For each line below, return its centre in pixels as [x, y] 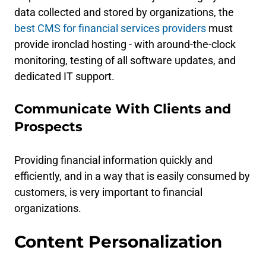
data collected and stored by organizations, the [124, 12]
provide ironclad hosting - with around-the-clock [125, 44]
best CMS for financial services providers [110, 28]
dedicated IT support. [64, 76]
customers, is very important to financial [108, 192]
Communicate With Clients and [123, 109]
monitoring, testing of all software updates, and [125, 60]
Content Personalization [118, 242]
